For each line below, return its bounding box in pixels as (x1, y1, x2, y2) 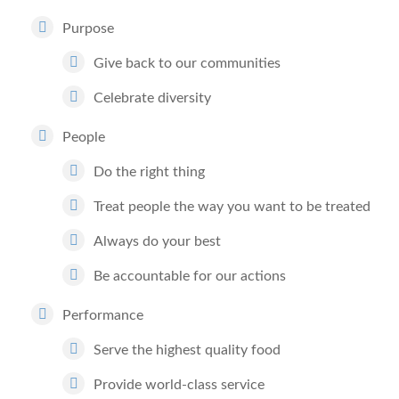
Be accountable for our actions (94, 269, 286, 283)
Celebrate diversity (94, 91, 211, 105)
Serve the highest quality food (94, 343, 281, 357)
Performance (62, 308, 143, 322)
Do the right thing (94, 165, 205, 179)
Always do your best (94, 234, 221, 248)
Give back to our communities (94, 56, 281, 70)
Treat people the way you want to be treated (94, 199, 370, 214)
